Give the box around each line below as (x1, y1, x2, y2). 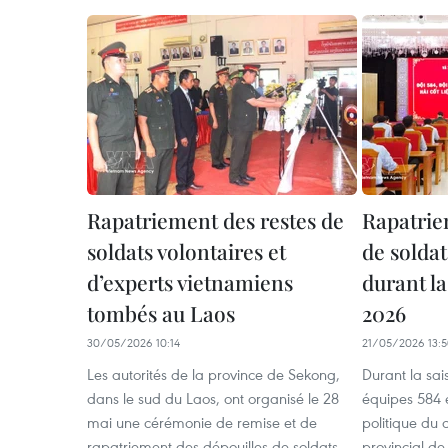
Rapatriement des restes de (87, 206, 344, 235)
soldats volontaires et (87, 237, 286, 266)
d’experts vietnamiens (87, 268, 293, 297)
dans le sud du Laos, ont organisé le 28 (87, 388, 339, 409)
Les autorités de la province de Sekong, (87, 364, 340, 385)
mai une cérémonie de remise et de (87, 412, 317, 433)
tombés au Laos (87, 299, 235, 328)
